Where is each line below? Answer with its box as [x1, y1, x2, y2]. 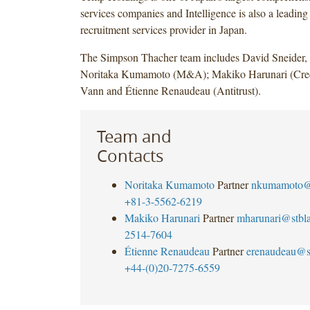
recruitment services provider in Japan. [80, 21, 247, 37]
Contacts [96, 144, 163, 167]
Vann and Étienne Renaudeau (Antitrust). [80, 82, 261, 98]
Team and [96, 125, 172, 147]
